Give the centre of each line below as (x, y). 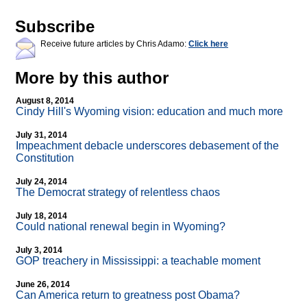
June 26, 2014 (43, 285)
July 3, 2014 (39, 250)
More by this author (92, 78)
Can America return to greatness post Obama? (128, 295)
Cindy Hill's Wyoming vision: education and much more (149, 112)
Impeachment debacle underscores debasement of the (147, 146)
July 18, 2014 (41, 216)
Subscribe (55, 27)
